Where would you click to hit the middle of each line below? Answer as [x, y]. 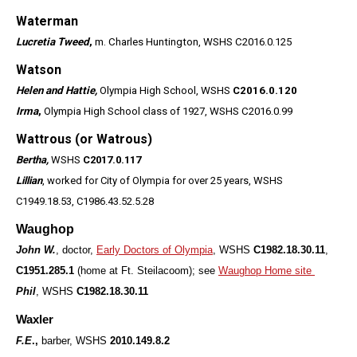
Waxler [35, 319]
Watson [39, 69]
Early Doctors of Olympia [155, 249]
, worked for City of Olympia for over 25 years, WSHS [163, 180]
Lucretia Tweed [53, 41]
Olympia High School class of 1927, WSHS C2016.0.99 [168, 111]
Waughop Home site [267, 270]
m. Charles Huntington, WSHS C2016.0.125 [193, 41]
